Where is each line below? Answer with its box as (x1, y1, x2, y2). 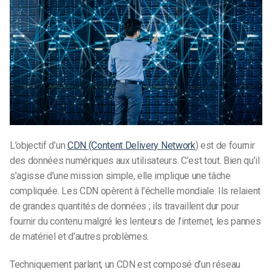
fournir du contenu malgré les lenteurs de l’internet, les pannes (10, 216, 261, 228)
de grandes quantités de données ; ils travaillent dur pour (10, 200, 239, 212)
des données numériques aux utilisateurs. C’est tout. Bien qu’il (10, 155, 260, 167)
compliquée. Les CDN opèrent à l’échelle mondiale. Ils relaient (10, 185, 261, 197)
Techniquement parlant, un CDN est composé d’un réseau (10, 258, 241, 270)
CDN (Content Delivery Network (67, 140, 195, 152)
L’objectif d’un (10, 140, 67, 152)
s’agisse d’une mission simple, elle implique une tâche (10, 170, 231, 182)
